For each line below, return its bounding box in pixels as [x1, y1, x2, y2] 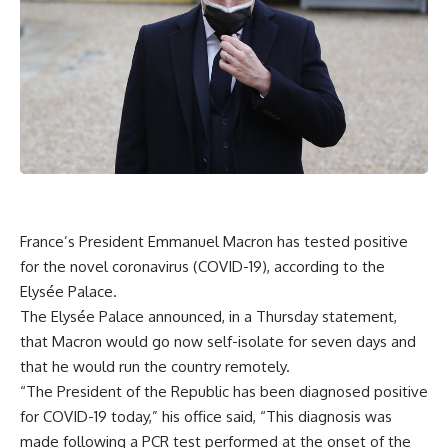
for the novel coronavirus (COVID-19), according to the [20, 256, 385, 276]
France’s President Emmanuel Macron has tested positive [20, 231, 408, 251]
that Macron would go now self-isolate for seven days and [20, 331, 416, 351]
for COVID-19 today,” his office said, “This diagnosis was [20, 406, 392, 426]
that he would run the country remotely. [20, 356, 290, 376]
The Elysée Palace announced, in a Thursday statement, [20, 306, 397, 326]
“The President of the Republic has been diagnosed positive [20, 381, 428, 401]
